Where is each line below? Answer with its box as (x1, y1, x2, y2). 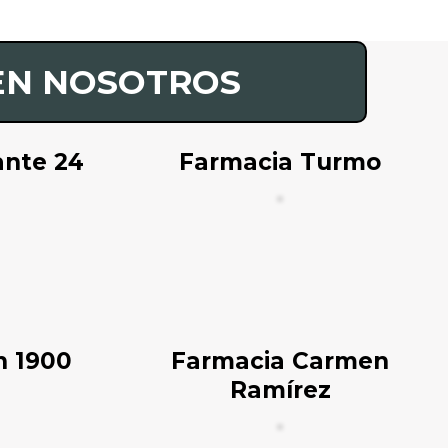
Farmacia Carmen (171, 347, 389, 375)
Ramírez (229, 376, 331, 404)
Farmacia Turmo (179, 148, 381, 176)
